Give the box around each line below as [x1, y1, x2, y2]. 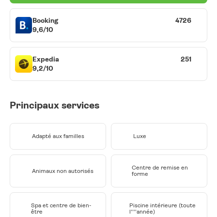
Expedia [32, 55, 59, 63]
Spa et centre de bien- [31, 202, 92, 209]
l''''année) [129, 208, 155, 215]
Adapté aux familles [32, 133, 84, 139]
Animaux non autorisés [32, 167, 93, 174]
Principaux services [10, 100, 99, 111]
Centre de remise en [132, 164, 188, 171]
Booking [32, 16, 58, 24]
